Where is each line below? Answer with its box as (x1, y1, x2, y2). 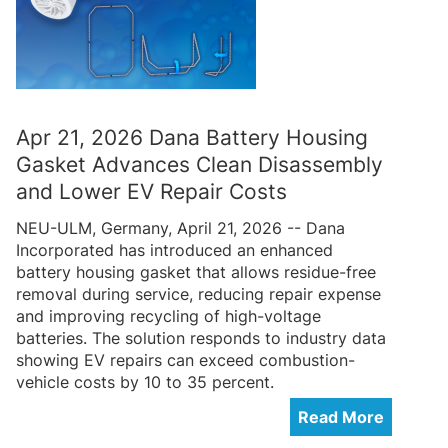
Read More (298, 406, 384, 427)
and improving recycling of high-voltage (16, 305, 321, 326)
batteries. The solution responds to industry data (16, 327, 386, 348)
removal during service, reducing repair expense (16, 283, 381, 304)
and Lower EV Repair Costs (16, 178, 287, 204)
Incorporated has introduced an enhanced (16, 239, 333, 260)
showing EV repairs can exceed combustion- (16, 349, 355, 370)
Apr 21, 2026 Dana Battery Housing (16, 124, 368, 150)
